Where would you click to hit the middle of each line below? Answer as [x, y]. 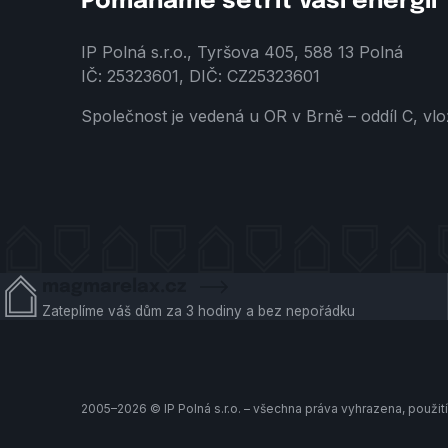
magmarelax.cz [116, 286]
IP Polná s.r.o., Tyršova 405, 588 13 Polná [241, 52]
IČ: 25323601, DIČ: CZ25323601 [200, 76]
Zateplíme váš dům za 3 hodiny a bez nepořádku [198, 310]
